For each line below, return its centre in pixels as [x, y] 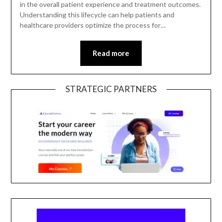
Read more [111, 53]
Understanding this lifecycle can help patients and [97, 15]
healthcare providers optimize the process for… [92, 25]
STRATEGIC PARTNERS [111, 89]
